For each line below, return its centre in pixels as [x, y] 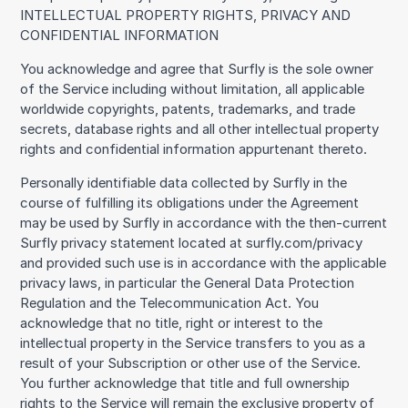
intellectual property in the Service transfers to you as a [193, 343]
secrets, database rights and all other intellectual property [200, 129]
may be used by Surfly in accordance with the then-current [204, 223]
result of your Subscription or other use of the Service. [191, 363]
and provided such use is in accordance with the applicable [204, 263]
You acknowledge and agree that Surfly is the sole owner [197, 69]
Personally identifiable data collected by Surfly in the [184, 183]
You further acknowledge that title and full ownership [185, 383]
